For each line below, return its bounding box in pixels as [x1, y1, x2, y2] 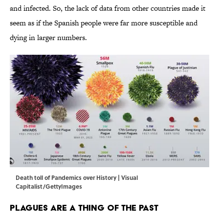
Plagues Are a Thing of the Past [10, 202, 158, 213]
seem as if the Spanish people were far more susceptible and [10, 18, 197, 28]
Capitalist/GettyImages [16, 182, 82, 191]
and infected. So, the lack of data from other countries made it [10, 3, 205, 14]
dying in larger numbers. [10, 32, 87, 43]
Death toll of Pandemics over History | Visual [16, 173, 138, 182]
